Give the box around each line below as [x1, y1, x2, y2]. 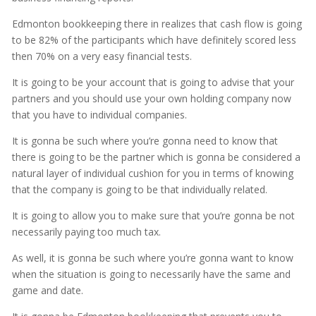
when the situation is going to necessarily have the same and [11, 267, 291, 281]
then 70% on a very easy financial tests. [11, 49, 192, 63]
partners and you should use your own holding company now [11, 92, 291, 106]
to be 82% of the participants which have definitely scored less [11, 33, 296, 47]
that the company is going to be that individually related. [11, 183, 267, 197]
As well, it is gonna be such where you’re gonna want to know [11, 251, 293, 265]
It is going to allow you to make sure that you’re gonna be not [11, 209, 295, 223]
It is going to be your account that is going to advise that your [11, 75, 294, 90]
